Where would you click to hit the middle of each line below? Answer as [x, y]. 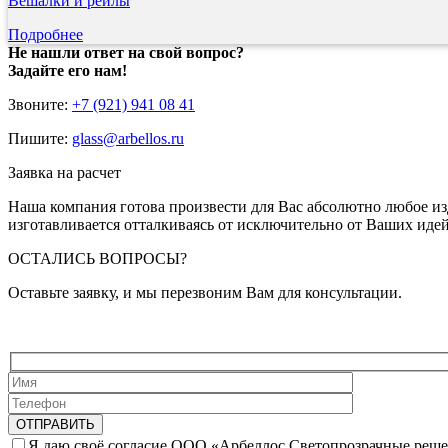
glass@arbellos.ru [128, 139]
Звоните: [40, 105]
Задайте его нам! [67, 71]
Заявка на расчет [64, 173]
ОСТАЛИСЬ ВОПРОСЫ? [97, 259]
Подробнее [45, 35]
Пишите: [40, 139]
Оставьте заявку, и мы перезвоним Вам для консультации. [205, 293]
